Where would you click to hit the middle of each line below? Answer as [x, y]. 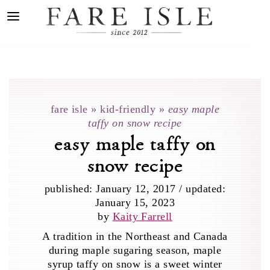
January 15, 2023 [135, 202]
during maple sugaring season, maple [135, 250]
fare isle [69, 109]
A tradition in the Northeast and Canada [135, 236]
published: [70, 189]
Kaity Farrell [142, 216]
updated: [206, 189]
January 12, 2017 [136, 189]
